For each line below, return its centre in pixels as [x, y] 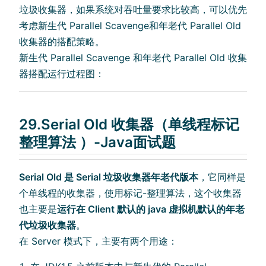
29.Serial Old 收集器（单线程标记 [129, 124]
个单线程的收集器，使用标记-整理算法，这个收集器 [130, 193]
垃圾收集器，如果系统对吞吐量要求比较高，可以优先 [133, 9]
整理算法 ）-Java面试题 [97, 142]
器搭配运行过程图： [62, 73]
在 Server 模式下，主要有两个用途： [98, 241]
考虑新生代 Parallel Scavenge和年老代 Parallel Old [130, 25]
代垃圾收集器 [47, 225]
